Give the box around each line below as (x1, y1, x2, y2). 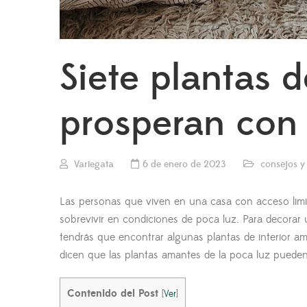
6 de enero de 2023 (143, 158, 226, 171)
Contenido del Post (67, 286, 158, 300)
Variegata (74, 158, 114, 171)
